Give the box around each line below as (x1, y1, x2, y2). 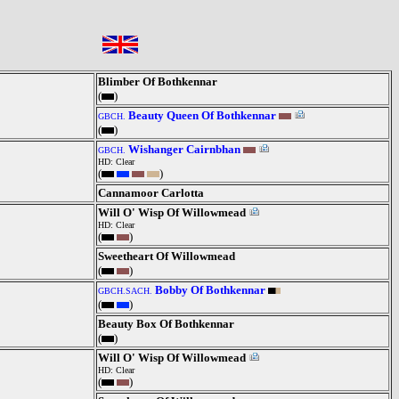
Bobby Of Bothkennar (155, 283, 265, 297)
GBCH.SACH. (98, 286, 152, 296)
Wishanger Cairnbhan (128, 142, 240, 156)
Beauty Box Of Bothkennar (98, 317, 234, 330)
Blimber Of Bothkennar (98, 75, 217, 88)
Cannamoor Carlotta (98, 186, 204, 199)
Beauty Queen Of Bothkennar (128, 109, 276, 122)
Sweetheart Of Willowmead (98, 249, 235, 263)
